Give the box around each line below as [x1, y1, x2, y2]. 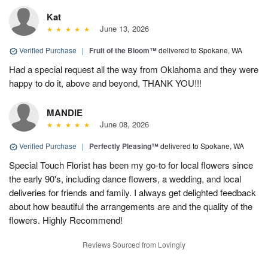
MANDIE [47, 106, 83, 120]
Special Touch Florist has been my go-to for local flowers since [9, 159, 253, 172]
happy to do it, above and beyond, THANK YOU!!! [9, 77, 202, 90]
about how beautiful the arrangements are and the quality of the [9, 200, 252, 213]
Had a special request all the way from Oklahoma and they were [9, 63, 258, 76]
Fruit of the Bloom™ [89, 45, 157, 56]
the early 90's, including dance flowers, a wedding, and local [9, 172, 241, 185]
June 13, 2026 [95, 23, 149, 35]
